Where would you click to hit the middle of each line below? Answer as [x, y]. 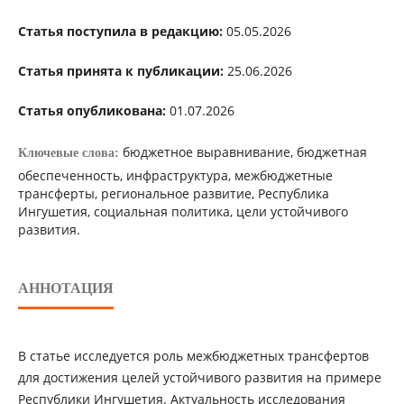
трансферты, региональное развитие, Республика [173, 194]
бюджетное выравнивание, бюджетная [244, 152]
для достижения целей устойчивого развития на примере [199, 378]
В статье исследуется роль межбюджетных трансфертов [193, 356]
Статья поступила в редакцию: [120, 32]
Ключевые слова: [70, 153]
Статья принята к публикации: [120, 71]
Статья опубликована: [92, 111]
